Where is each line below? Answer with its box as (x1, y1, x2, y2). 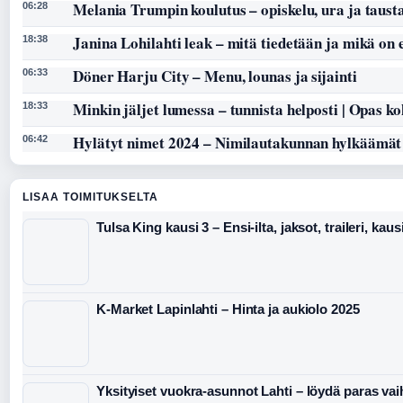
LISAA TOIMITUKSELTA (22, 191, 159, 204)
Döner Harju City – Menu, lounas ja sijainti (73, 65, 357, 88)
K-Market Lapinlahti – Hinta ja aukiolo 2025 (96, 301, 360, 318)
